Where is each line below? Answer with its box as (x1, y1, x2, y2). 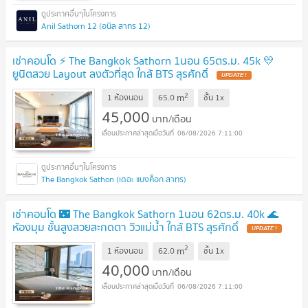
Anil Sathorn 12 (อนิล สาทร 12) (41, 19, 151, 33)
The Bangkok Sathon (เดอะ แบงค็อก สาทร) (41, 172, 186, 186)
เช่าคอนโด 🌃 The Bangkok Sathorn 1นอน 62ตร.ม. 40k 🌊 (12, 204, 278, 223)
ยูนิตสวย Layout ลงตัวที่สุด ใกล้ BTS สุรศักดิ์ (12, 65, 211, 83)
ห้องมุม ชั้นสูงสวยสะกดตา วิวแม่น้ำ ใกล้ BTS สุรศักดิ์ (12, 217, 241, 236)
